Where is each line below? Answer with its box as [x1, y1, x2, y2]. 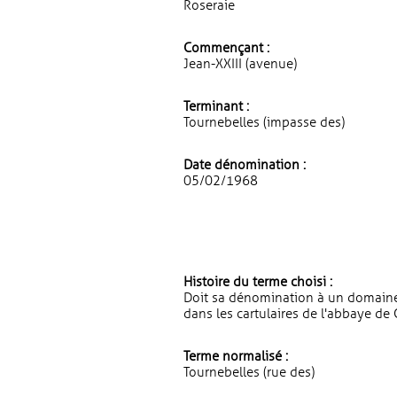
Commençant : [183, 40, 269, 56]
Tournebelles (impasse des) [183, 114, 345, 130]
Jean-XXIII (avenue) [183, 56, 297, 72]
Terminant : [183, 98, 249, 114]
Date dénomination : [183, 157, 306, 173]
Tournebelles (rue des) [183, 364, 315, 380]
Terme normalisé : [183, 348, 288, 364]
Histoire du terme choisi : [183, 274, 332, 290]
